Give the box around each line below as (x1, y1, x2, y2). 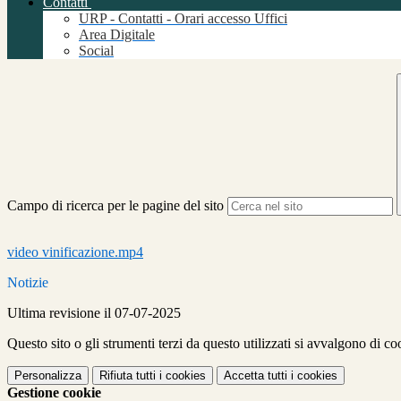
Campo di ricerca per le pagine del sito (7, 198, 224, 214)
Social (79, 43, 114, 59)
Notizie (7, 275, 48, 291)
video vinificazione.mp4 (7, 244, 143, 260)
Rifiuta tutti (99, 369, 156, 383)
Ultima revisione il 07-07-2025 (7, 305, 181, 321)
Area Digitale (79, 27, 155, 43)
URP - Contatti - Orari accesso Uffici (79, 11, 287, 27)
